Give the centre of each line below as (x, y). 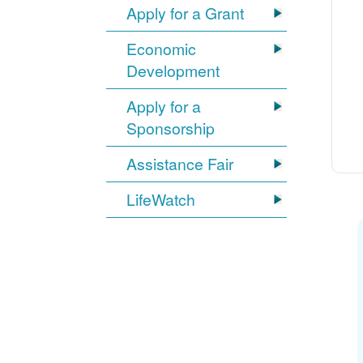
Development (173, 71)
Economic (162, 49)
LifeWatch (161, 200)
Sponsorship (171, 128)
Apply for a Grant (186, 13)
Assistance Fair (180, 164)
